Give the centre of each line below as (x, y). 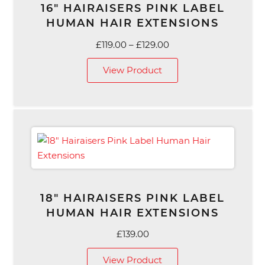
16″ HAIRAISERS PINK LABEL (132, 9)
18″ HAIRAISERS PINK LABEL (132, 198)
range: (182, 59)
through (187, 88)
